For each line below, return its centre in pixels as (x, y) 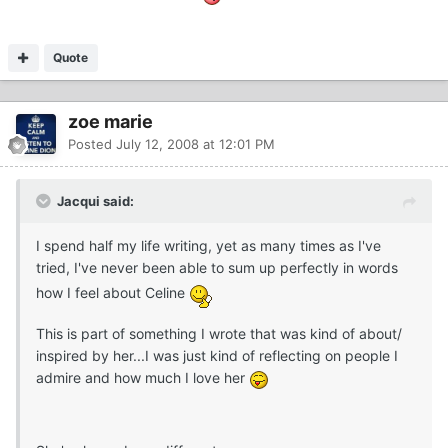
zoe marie (110, 122)
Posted (92, 144)
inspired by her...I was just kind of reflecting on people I (217, 356)
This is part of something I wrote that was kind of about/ (219, 334)
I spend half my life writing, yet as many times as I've (208, 246)
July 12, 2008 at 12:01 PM (195, 144)
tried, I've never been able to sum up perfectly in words (217, 268)
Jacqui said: (95, 201)
